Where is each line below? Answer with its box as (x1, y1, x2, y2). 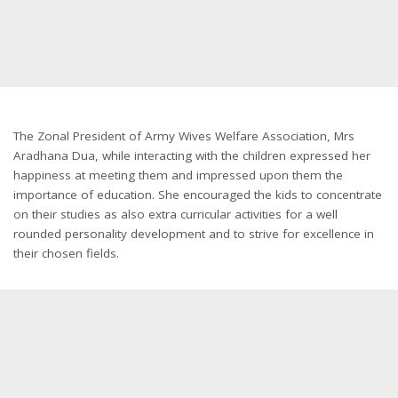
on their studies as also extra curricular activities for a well (13, 205, 338, 222)
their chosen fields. (13, 244, 119, 261)
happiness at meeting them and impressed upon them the (13, 166, 343, 183)
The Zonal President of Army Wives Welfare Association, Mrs (13, 127, 354, 144)
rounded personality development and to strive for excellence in (13, 225, 374, 242)
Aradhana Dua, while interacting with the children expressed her (13, 147, 370, 163)
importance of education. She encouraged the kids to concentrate (13, 186, 382, 203)
